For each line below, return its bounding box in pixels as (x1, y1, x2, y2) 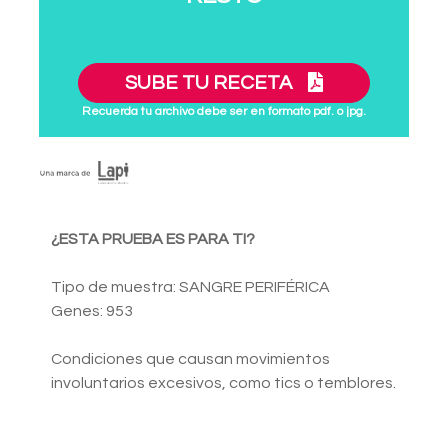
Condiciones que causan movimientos (51, 351, 330, 368)
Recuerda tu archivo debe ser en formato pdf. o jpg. (82, 105, 366, 119)
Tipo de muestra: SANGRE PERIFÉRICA (51, 279, 330, 296)
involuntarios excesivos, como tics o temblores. (51, 375, 396, 392)
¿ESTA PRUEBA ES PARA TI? (51, 231, 255, 248)
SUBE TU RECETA (125, 73, 296, 94)
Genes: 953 (51, 303, 133, 320)
